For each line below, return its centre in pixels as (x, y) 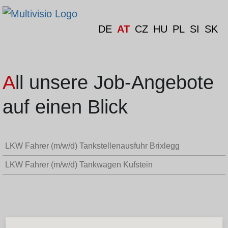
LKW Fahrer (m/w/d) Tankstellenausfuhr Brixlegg (92, 146)
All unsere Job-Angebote (9, 82)
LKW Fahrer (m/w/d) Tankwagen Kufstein (79, 164)
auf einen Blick (65, 107)
